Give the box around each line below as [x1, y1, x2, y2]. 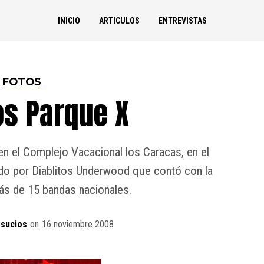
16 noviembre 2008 [41, 219, 114, 230]
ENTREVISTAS [158, 16, 207, 25]
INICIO [57, 16, 80, 25]
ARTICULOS [98, 16, 140, 25]
